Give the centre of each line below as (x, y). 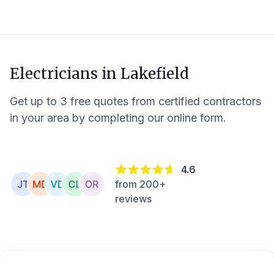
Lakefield (155, 74)
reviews (133, 198)
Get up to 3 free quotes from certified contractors (135, 101)
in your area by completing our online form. (118, 118)
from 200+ (140, 184)
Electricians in (65, 74)
